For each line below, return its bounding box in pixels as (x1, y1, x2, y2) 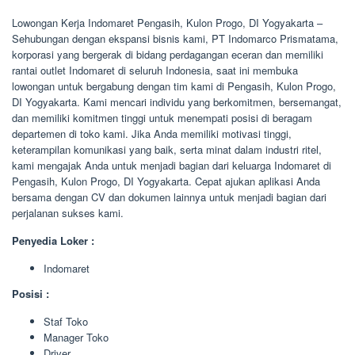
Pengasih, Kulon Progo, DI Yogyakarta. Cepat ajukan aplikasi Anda (12, 174, 320, 189)
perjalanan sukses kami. (12, 205, 124, 220)
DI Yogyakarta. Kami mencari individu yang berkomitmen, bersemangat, (12, 94, 342, 109)
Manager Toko (44, 329, 109, 345)
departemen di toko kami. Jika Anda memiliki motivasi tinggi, (12, 126, 292, 141)
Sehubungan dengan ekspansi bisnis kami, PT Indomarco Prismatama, (12, 31, 338, 46)
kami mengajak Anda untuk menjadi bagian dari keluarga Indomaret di (12, 158, 331, 173)
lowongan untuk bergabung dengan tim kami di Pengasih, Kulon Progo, (12, 78, 336, 94)
